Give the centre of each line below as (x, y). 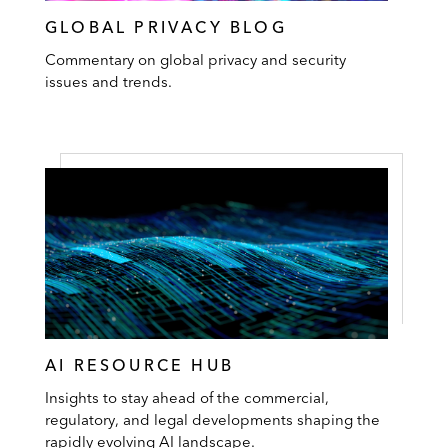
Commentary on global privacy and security (195, 59)
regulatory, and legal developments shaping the (212, 420)
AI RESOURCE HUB (139, 365)
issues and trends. (108, 81)
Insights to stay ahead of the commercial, (187, 398)
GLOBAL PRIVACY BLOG (166, 26)
